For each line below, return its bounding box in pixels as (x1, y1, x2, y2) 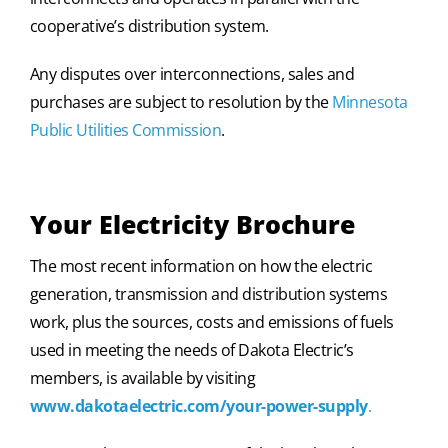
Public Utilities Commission (29, 118, 222, 141)
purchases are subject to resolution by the (29, 90, 333, 113)
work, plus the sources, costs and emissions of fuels (29, 310, 394, 333)
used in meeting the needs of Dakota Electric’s (29, 338, 354, 361)
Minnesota (332, 90, 408, 113)
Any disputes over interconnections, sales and (29, 62, 355, 85)
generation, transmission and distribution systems (29, 282, 388, 305)
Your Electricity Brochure (29, 206, 355, 241)
